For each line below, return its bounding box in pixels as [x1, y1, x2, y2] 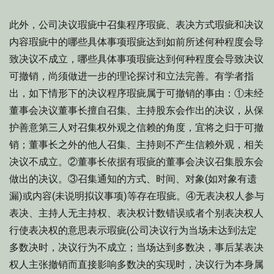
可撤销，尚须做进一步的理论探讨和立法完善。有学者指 [9, 70, 254, 82]
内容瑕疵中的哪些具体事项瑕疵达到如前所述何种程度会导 [9, 36, 264, 48]
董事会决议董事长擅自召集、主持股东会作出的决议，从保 [9, 105, 264, 116]
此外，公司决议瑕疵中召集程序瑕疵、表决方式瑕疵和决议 [9, 19, 264, 31]
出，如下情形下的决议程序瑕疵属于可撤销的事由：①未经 [9, 87, 264, 99]
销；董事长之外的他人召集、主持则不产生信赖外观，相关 [9, 139, 264, 150]
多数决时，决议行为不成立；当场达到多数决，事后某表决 [9, 242, 264, 253]
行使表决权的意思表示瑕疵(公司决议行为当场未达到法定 [9, 224, 257, 236]
